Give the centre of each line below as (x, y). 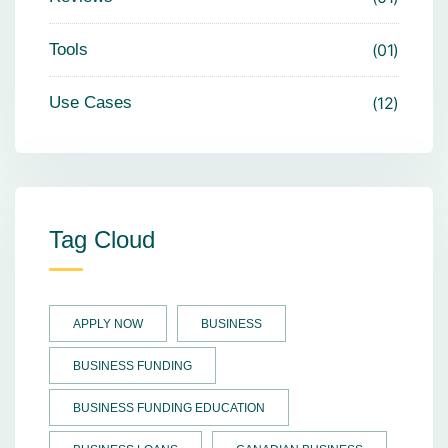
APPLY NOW (108, 324)
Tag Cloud (102, 239)
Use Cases (90, 102)
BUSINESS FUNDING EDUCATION (169, 408)
